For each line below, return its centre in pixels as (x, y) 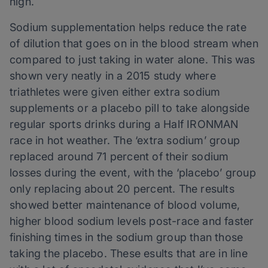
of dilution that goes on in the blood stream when (134, 44)
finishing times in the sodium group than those (127, 237)
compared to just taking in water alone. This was (133, 60)
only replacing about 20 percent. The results (122, 189)
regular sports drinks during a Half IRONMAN (124, 124)
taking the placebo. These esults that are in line (129, 254)
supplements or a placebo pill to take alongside (130, 108)
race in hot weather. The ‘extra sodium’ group (125, 141)
